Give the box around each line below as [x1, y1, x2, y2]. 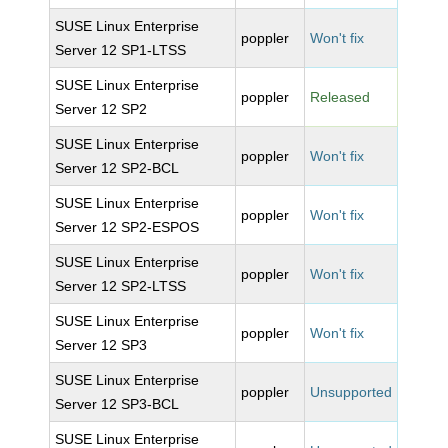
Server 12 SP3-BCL [55, 396, 180, 412]
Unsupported [310, 384, 393, 400]
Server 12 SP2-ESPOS [55, 219, 200, 235]
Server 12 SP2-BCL [55, 160, 180, 176]
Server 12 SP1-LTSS [55, 42, 187, 58]
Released [310, 89, 371, 105]
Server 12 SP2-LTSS [55, 278, 187, 294]
